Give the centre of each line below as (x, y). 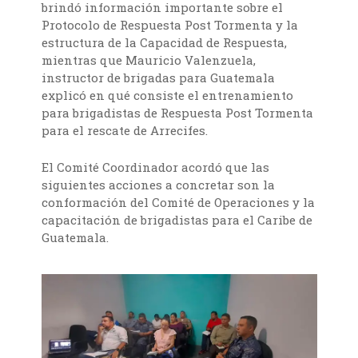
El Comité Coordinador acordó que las (156, 167)
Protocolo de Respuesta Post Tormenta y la (170, 25)
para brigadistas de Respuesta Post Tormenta (178, 113)
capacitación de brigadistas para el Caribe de (177, 220)
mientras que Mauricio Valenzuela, (149, 60)
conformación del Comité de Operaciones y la (179, 203)
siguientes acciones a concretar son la (159, 185)
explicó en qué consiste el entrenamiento (168, 95)
